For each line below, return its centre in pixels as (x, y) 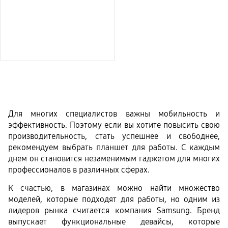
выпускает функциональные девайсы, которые (114, 221)
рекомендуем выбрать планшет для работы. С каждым (114, 148)
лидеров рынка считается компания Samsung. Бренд (114, 210)
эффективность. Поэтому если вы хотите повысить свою (114, 125)
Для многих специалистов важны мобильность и (114, 114)
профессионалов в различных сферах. (80, 170)
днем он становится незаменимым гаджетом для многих (114, 159)
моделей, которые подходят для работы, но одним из (114, 199)
